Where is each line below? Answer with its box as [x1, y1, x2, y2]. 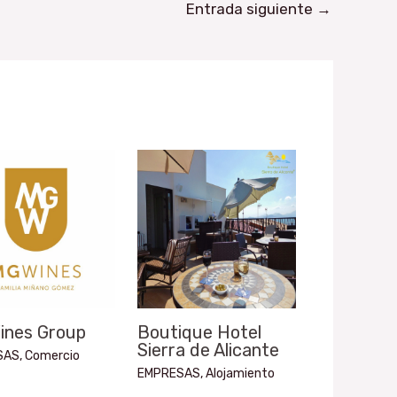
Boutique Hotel [136, 322, 261, 344]
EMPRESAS [136, 366, 200, 382]
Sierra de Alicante [136, 339, 279, 362]
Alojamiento [205, 366, 275, 382]
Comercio [24, 348, 80, 364]
